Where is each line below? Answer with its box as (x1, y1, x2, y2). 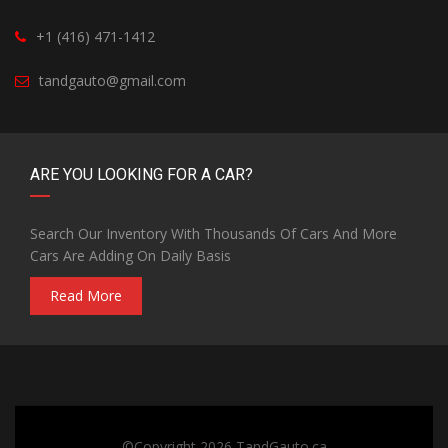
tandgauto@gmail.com (39, 71, 186, 91)
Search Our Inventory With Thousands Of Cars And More (30, 224, 397, 244)
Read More (50, 286, 122, 306)
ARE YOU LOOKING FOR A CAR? (30, 165, 253, 185)
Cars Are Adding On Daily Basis (30, 246, 231, 266)
